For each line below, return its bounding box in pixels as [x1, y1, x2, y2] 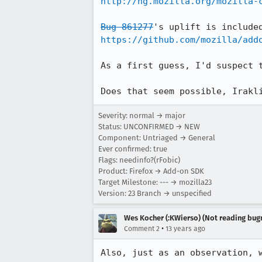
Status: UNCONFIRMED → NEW [98, 122, 200, 131]
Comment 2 [124, 225, 160, 233]
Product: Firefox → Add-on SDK [98, 167, 204, 175]
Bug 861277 [101, 22, 153, 32]
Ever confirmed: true [98, 144, 167, 153]
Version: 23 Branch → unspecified [98, 189, 212, 198]
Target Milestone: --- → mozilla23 [98, 178, 212, 187]
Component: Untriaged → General [98, 133, 215, 142]
